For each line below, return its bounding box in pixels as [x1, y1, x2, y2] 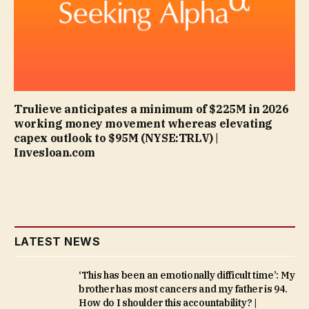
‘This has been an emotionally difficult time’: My [79, 269, 295, 282]
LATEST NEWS [14, 235, 101, 249]
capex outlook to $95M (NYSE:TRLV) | [14, 131, 219, 146]
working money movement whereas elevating [14, 117, 273, 131]
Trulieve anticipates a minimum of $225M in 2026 [14, 102, 289, 117]
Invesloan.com [14, 146, 95, 160]
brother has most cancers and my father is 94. [79, 283, 288, 296]
